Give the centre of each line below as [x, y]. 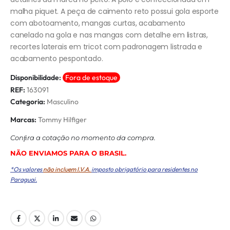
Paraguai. [24, 180]
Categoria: [28, 102]
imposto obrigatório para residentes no [145, 169]
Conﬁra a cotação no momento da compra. [83, 138]
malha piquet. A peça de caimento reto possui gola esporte [115, 12]
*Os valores [27, 169]
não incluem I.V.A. [67, 169]
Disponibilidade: [36, 78]
